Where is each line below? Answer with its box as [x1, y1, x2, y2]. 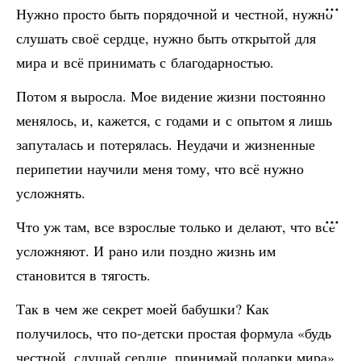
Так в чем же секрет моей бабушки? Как [16, 299, 269, 318]
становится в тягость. [16, 265, 151, 284]
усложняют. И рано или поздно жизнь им [16, 241, 276, 260]
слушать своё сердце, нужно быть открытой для [16, 28, 316, 48]
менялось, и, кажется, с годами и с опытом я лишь [16, 110, 332, 130]
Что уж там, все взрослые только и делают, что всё [16, 217, 335, 236]
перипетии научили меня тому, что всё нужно [16, 159, 304, 178]
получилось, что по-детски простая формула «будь [16, 323, 331, 342]
